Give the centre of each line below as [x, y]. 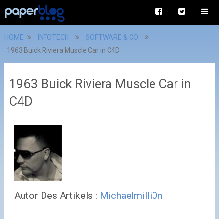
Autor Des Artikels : [57, 195]
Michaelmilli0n [131, 195]
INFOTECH [53, 37]
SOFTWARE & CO [112, 37]
